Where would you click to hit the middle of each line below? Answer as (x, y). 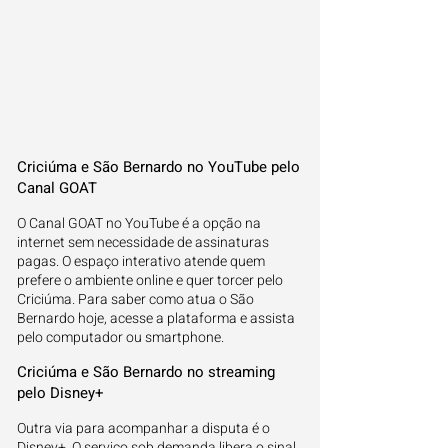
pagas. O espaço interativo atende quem (141, 261)
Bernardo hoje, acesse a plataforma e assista (156, 318)
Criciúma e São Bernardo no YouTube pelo (158, 167)
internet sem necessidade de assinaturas (143, 242)
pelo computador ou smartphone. (120, 337)
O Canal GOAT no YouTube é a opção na (139, 223)
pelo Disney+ (60, 393)
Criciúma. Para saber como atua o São (135, 299)
